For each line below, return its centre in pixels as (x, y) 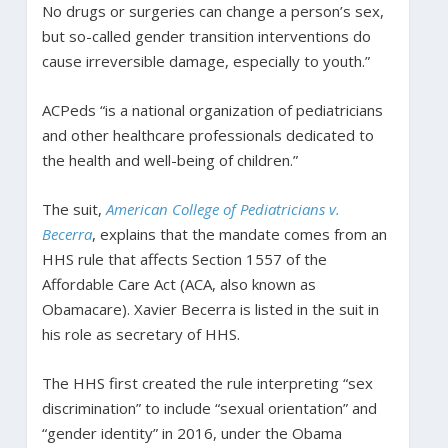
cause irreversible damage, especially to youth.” (205, 60)
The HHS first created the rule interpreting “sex (207, 382)
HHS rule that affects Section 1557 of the (184, 258)
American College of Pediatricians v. (222, 208)
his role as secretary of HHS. (140, 333)
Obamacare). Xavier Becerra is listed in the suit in (210, 308)
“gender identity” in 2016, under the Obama (191, 432)
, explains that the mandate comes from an (239, 233)
